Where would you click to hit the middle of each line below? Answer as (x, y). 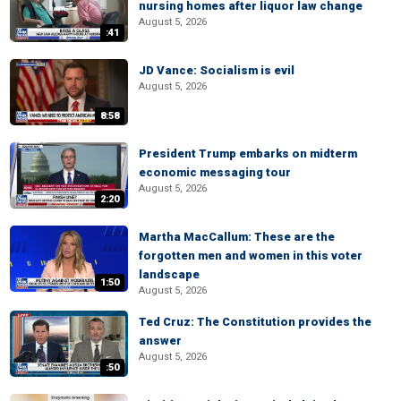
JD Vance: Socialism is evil (217, 70)
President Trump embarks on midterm (248, 154)
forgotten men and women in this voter (251, 256)
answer (160, 341)
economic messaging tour (215, 172)
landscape (169, 274)
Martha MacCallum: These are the (237, 237)
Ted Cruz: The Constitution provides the (255, 322)
